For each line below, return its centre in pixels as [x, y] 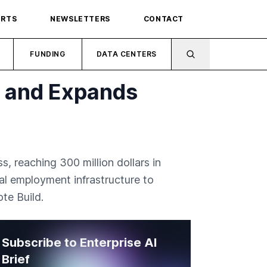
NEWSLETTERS [80, 19]
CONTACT [163, 19]
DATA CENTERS [127, 54]
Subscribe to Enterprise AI [79, 243]
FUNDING [48, 54]
